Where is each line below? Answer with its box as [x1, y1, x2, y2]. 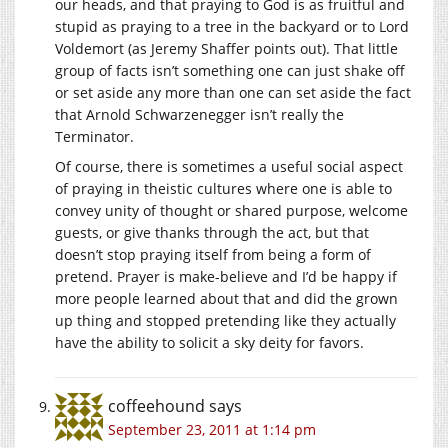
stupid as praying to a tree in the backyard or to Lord [55, 16, 409, 36]
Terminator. [55, 126, 134, 146]
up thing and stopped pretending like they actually [55, 310, 396, 330]
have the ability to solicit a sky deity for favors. [55, 332, 364, 352]
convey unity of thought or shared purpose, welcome [55, 200, 408, 220]
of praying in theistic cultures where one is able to [55, 178, 392, 198]
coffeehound [108, 394, 205, 417]
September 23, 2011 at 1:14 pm [108, 419, 316, 439]
